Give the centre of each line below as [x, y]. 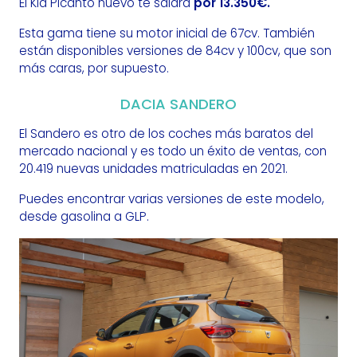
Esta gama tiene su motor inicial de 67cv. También [167, 33]
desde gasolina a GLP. [84, 217]
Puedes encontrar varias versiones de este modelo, [172, 199]
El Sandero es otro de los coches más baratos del [166, 134]
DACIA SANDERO [178, 104]
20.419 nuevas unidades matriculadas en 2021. [153, 169]
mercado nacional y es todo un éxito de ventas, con [173, 151]
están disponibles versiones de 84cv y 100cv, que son [175, 51]
